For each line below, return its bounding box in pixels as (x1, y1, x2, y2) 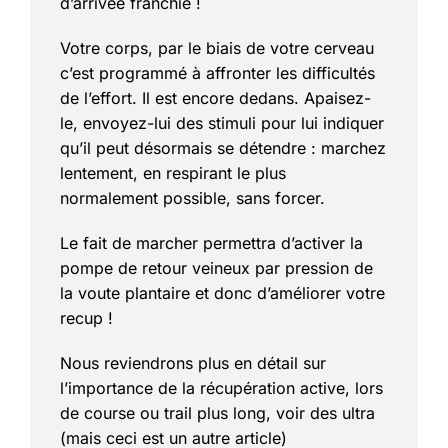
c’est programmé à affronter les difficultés (60, 62, 375, 83)
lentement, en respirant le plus (60, 162, 286, 183)
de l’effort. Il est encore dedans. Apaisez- (60, 87, 371, 108)
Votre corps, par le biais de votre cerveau (60, 37, 374, 58)
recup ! (60, 307, 113, 328)
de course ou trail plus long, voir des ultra (60, 402, 375, 423)
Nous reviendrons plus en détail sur (60, 352, 326, 373)
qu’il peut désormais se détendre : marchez (60, 137, 386, 158)
